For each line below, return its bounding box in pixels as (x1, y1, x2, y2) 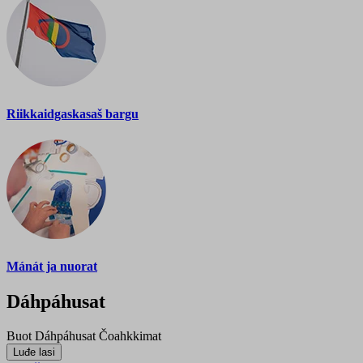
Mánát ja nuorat (6, 258, 97, 273)
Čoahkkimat (99, 328, 161, 343)
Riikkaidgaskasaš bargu (6, 107, 139, 122)
